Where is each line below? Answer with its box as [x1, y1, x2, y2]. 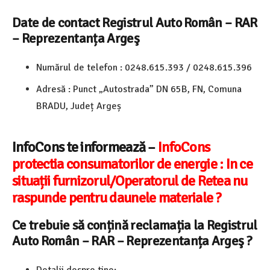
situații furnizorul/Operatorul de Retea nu [12, 171, 248, 190]
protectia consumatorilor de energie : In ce [12, 154, 253, 173]
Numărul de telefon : [36, 61, 125, 74]
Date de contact [12, 14, 102, 31]
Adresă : [36, 83, 73, 95]
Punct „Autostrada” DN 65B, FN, [73, 83, 208, 95]
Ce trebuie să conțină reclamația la [12, 216, 207, 234]
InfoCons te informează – [12, 137, 158, 156]
